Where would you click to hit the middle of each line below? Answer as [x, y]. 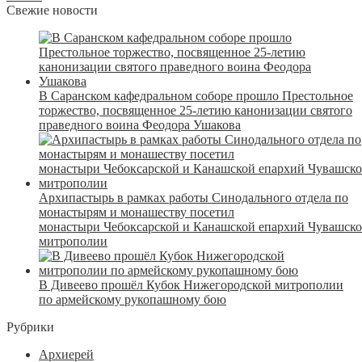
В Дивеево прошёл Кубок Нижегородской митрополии [191, 284]
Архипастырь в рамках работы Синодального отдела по [194, 197]
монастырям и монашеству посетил [137, 212]
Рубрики [30, 326]
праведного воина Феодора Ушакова [140, 124]
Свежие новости [52, 10]
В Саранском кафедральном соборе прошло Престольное [196, 95]
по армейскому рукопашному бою [133, 299]
